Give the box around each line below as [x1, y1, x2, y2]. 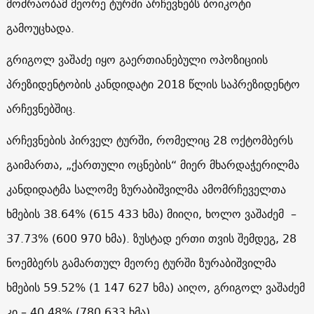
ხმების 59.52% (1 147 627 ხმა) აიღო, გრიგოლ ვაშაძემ [6, 277, 305, 297]
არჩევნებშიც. [6, 98, 79, 118]
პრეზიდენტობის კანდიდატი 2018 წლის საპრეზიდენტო [6, 74, 300, 94]
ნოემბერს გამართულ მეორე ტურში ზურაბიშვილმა [6, 252, 276, 273]
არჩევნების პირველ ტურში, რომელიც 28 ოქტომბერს [6, 130, 293, 150]
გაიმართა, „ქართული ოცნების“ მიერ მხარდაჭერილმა [6, 154, 299, 175]
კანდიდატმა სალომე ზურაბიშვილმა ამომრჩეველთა [6, 179, 286, 199]
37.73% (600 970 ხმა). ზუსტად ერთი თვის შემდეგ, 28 [6, 228, 296, 248]
